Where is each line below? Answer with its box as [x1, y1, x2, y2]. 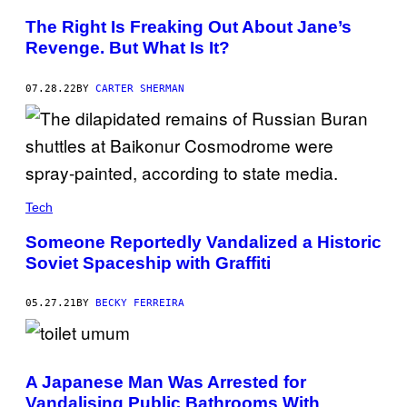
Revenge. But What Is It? [25, 38, 230, 58]
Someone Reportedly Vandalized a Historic [25, 232, 382, 252]
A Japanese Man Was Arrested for [25, 372, 306, 392]
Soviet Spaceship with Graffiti [25, 253, 271, 273]
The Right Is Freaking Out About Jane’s [25, 17, 352, 37]
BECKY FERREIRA [95, 297, 184, 310]
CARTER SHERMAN [95, 82, 184, 94]
